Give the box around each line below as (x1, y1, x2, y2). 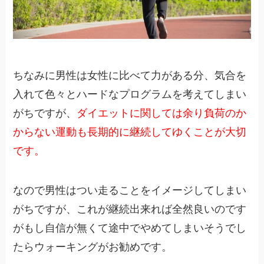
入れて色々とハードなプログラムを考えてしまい (13, 88, 247, 100)
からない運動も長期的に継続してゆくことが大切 (13, 126, 247, 138)
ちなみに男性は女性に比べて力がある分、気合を (13, 69, 247, 81)
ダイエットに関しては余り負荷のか (77, 107, 247, 119)
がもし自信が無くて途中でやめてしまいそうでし (13, 222, 247, 235)
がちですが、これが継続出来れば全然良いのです (13, 203, 247, 216)
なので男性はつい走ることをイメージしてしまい (13, 184, 247, 197)
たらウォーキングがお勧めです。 (13, 241, 173, 253)
